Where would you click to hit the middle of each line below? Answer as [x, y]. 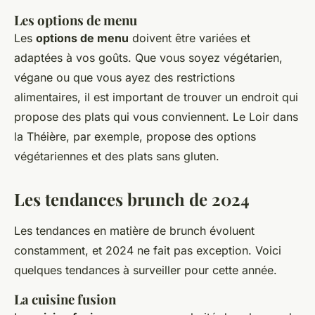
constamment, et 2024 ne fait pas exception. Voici [148, 251]
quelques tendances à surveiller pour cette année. [146, 270]
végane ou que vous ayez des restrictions [124, 78]
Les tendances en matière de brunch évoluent [134, 231]
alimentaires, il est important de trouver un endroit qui [156, 97]
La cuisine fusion [65, 300]
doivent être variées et [189, 38]
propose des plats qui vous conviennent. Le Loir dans [156, 117]
